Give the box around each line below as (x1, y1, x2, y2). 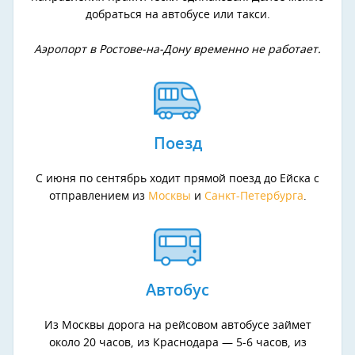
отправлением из (48, 191, 148, 203)
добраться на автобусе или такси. (85, 10, 270, 21)
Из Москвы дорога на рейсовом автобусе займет (44, 320, 311, 332)
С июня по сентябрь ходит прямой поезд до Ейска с (36, 174, 319, 185)
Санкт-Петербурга (204, 191, 303, 203)
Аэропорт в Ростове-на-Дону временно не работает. (34, 44, 321, 56)
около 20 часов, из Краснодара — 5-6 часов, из (48, 338, 307, 349)
